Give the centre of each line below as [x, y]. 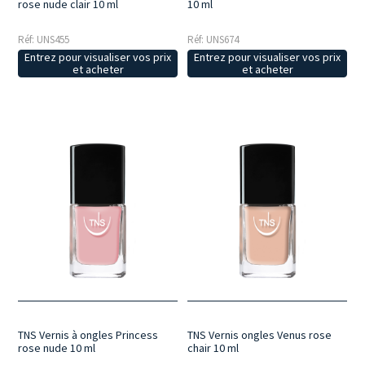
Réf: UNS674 [213, 40]
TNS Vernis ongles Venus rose [260, 335]
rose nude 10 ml [57, 348]
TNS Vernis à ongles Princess [88, 335]
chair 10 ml [213, 348]
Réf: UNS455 [44, 40]
